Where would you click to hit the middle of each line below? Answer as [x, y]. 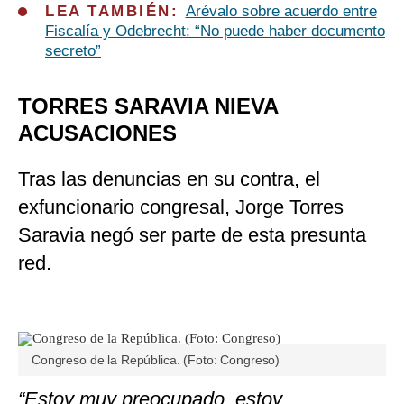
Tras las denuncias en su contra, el [169, 179]
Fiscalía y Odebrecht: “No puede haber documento [215, 32]
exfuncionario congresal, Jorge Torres [181, 207]
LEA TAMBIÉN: [115, 12]
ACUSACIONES [97, 133]
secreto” [73, 51]
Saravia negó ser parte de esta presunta [192, 235]
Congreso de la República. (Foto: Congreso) [156, 360]
